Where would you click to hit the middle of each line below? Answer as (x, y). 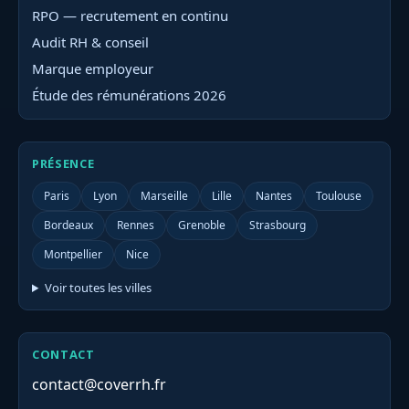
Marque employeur (93, 69)
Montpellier (73, 255)
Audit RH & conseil (90, 42)
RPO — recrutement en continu (130, 16)
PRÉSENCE (63, 164)
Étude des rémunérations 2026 (129, 95)
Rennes (136, 225)
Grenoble (202, 225)
